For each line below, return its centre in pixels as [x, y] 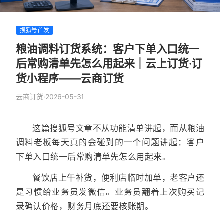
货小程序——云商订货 [70, 78]
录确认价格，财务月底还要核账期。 [84, 206]
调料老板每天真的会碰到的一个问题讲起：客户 [110, 142]
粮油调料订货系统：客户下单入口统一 [108, 49]
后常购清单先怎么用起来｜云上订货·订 [109, 63]
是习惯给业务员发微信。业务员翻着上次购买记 [110, 192]
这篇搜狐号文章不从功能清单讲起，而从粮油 [118, 128]
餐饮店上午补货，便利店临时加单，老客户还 [118, 178]
